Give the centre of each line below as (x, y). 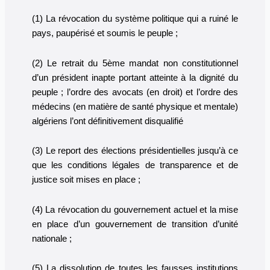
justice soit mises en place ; (86, 180)
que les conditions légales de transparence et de (135, 165)
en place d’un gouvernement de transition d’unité (135, 224)
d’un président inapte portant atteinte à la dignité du (135, 77)
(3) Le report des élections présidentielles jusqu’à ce (135, 151)
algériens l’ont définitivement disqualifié (107, 121)
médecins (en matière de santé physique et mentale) (135, 106)
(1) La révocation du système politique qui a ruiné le (135, 19)
